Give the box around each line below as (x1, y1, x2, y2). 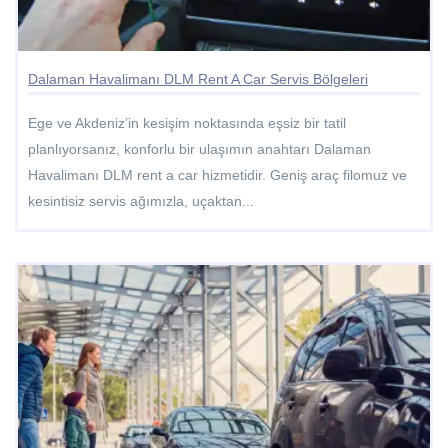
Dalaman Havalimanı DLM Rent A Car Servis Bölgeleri (28, 70, 368, 87)
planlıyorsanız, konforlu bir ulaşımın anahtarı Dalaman (28, 140, 371, 157)
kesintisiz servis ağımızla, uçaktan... (28, 192, 254, 209)
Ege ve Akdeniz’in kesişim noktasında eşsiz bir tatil (28, 114, 346, 131)
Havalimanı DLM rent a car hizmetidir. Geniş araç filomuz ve (28, 166, 407, 183)
